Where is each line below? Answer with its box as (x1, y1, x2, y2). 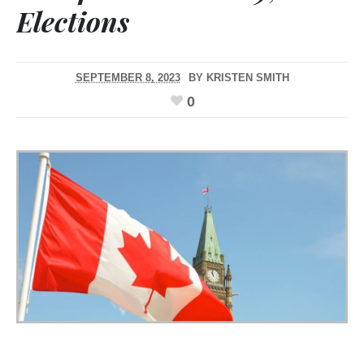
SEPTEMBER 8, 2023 (75, 71, 180, 84)
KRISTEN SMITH (206, 71, 289, 84)
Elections (16, 2, 129, 40)
